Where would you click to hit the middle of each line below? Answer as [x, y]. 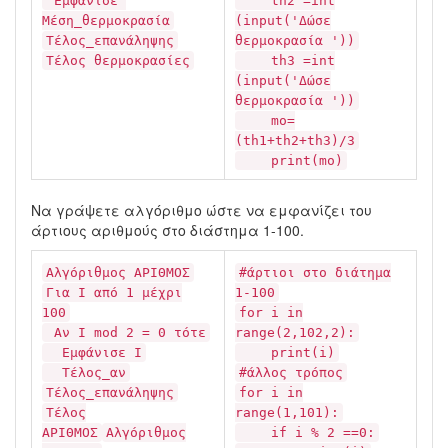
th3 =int [287, 60]
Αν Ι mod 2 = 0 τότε [126, 332]
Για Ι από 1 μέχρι [114, 292]
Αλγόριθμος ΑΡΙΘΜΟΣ [118, 272]
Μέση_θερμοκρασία [106, 20]
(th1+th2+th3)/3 [295, 140]
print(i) [287, 352]
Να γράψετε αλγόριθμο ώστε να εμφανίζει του [201, 210]
